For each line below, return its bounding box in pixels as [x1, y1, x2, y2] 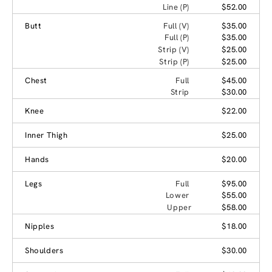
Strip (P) [159, 56, 189, 67]
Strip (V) [158, 44, 189, 55]
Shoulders [25, 245, 64, 256]
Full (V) [163, 20, 189, 31]
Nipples [25, 220, 55, 231]
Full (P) [164, 32, 189, 42]
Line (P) [162, 1, 189, 12]
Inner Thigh [25, 129, 68, 140]
